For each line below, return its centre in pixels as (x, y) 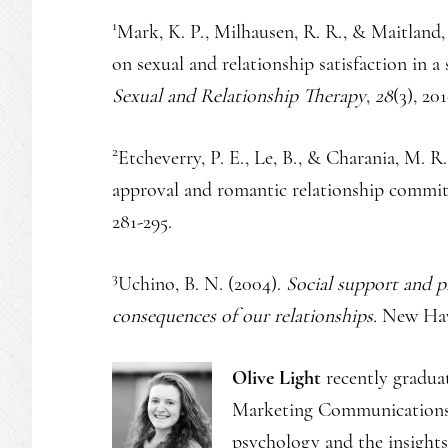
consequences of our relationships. (244, 315)
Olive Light (276, 377)
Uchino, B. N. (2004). (202, 283)
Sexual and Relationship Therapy (239, 95)
